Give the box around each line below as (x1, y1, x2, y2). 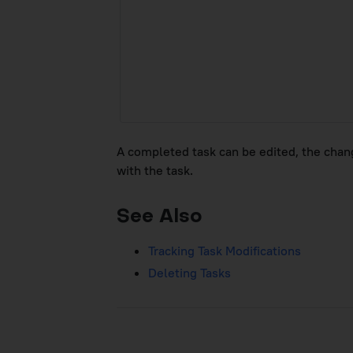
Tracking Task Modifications (148, 243, 301, 259)
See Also (117, 208, 203, 228)
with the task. (117, 162, 193, 179)
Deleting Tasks (148, 265, 231, 281)
